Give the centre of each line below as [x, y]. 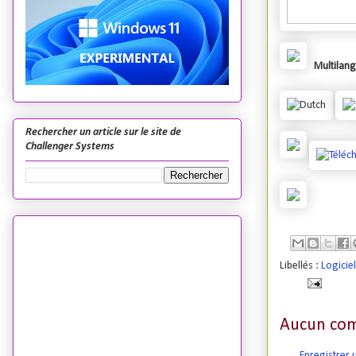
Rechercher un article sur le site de [103, 133]
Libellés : [300, 266]
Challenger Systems [70, 147]
